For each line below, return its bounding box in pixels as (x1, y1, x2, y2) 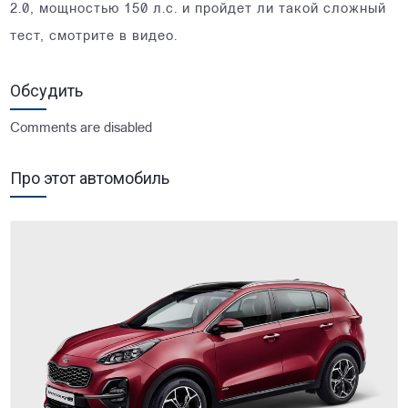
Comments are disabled (10, 121, 153, 136)
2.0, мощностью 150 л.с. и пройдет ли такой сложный (10, 2, 387, 16)
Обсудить (10, 80, 84, 100)
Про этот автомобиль (10, 168, 170, 188)
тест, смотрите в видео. (10, 29, 178, 44)
